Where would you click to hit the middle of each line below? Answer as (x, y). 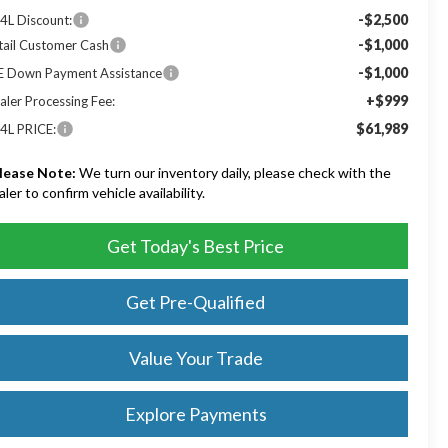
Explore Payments (195, 413)
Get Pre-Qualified (195, 301)
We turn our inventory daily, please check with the (234, 172)
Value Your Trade (195, 357)
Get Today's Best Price (195, 245)
